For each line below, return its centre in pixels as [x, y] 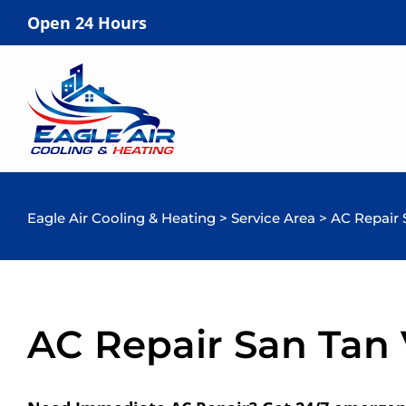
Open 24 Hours [87, 22]
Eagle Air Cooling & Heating [121, 218]
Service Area [273, 218]
